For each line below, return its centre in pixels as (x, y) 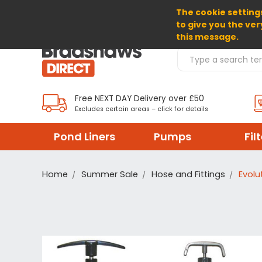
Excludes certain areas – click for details (142, 109)
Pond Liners (84, 136)
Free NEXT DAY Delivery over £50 (139, 98)
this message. (208, 37)
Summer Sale (110, 174)
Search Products (211, 53)
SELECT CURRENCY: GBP (93, 14)
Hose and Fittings (188, 174)
